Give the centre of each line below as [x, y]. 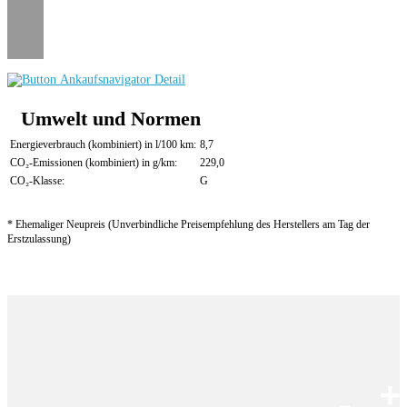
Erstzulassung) [39, 239]
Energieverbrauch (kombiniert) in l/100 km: [103, 144]
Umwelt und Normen [111, 118]
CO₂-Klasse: [37, 180]
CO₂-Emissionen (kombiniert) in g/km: [94, 162]
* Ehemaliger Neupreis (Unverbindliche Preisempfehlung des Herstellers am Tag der [189, 224]
